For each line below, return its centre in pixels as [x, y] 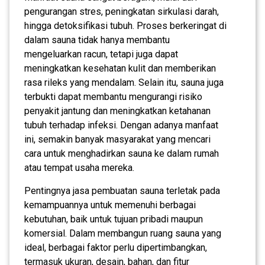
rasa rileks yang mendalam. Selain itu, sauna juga [124, 82]
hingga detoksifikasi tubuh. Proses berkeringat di [125, 25]
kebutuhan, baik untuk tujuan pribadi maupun [114, 219]
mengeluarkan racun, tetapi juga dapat [101, 54]
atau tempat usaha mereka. [79, 167]
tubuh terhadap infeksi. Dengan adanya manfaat [121, 125]
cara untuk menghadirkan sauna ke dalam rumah [122, 153]
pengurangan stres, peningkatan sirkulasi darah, [122, 11]
